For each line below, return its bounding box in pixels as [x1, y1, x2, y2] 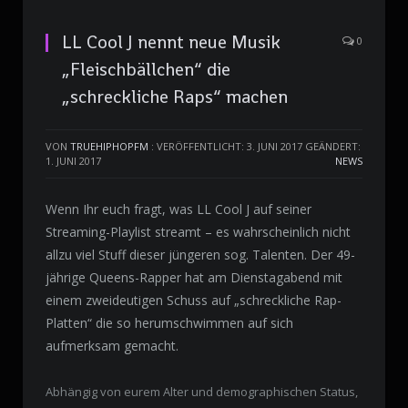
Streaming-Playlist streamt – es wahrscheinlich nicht [46, 223, 351, 241]
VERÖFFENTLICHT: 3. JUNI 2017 [157, 139, 302, 154]
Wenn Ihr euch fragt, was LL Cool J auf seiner [46, 200, 311, 219]
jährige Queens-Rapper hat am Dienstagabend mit [46, 269, 342, 287]
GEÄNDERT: [305, 139, 361, 154]
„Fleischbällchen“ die [62, 57, 230, 82]
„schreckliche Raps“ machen [62, 85, 288, 109]
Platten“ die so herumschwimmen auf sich [46, 314, 293, 332]
